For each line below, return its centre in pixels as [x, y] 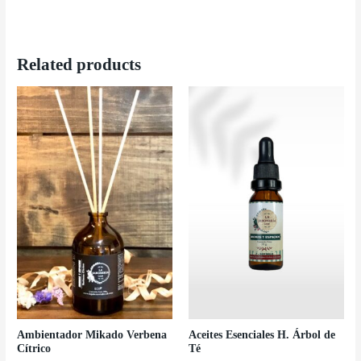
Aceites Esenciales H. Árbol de [262, 335]
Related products [79, 64]
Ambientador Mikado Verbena [92, 335]
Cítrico [34, 349]
